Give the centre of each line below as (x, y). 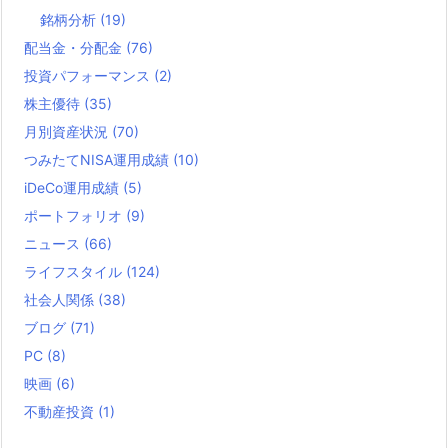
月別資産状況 (68, 131)
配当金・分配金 (75, 47)
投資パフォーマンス (89, 75)
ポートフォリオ (75, 215)
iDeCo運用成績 (73, 187)
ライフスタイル (75, 271)
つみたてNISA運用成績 (98, 159)
